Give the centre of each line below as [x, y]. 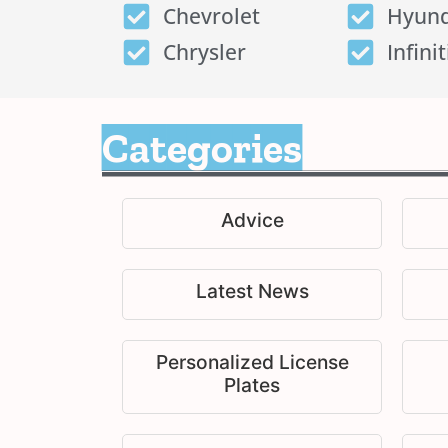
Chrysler [204, 52]
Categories [202, 148]
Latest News [252, 291]
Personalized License [252, 362]
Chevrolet [211, 16]
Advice [252, 220]
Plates [252, 385]
